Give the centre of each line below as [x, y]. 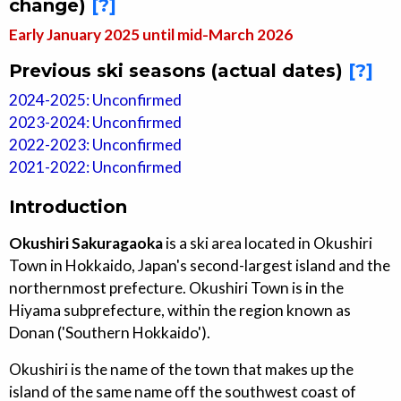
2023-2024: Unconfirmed [95, 122]
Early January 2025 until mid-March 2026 [151, 34]
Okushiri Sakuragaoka [86, 243]
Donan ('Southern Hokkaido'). [110, 332]
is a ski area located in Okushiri [268, 243]
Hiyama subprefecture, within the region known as [180, 310]
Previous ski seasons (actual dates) [179, 70]
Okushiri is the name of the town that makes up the [181, 369]
